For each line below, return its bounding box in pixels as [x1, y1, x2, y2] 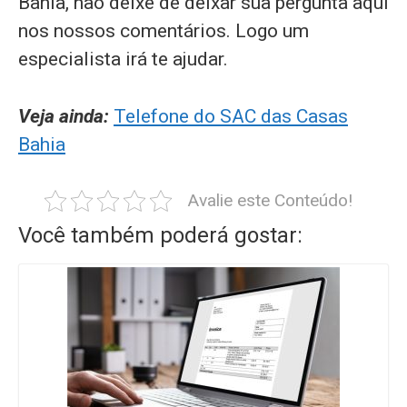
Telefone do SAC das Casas [114, 104, 348, 127]
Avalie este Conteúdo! [186, 189, 352, 211]
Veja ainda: [18, 104, 109, 127]
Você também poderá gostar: [18, 222, 303, 248]
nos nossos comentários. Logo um [18, 20, 309, 43]
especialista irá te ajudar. [18, 48, 228, 71]
